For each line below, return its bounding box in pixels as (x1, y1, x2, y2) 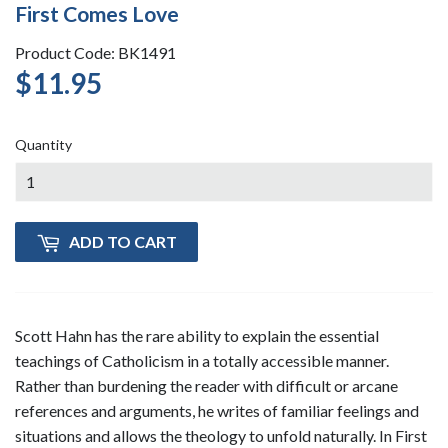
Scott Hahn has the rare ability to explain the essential (15, 325, 379, 345)
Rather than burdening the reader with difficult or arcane (15, 375, 398, 395)
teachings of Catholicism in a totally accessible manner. (15, 350, 389, 370)
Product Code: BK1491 (15, 42, 176, 62)
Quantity (15, 135, 72, 153)
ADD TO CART (69, 231, 177, 251)
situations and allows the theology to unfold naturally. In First (15, 425, 427, 445)
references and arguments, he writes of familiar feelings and (15, 400, 419, 420)
